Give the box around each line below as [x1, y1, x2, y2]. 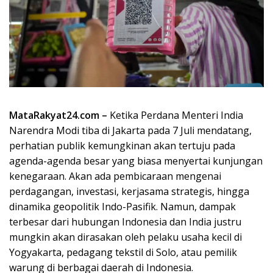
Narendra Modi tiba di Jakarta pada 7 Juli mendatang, [9, 124, 252, 138]
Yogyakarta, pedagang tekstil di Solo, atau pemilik [9, 246, 237, 260]
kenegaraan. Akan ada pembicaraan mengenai [9, 169, 221, 183]
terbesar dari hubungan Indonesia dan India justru [9, 215, 241, 229]
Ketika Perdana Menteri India [110, 108, 243, 122]
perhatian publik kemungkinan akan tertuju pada [9, 139, 235, 153]
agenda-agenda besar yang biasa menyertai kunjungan [9, 154, 263, 168]
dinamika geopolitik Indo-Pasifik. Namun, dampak [9, 200, 236, 214]
